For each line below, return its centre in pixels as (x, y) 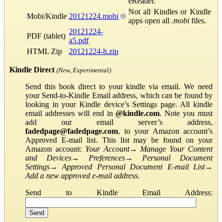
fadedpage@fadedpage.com (72, 131)
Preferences (107, 158)
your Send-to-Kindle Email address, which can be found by (119, 95)
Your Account (107, 149)
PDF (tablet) (46, 36)
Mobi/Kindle (47, 16)
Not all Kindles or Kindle (170, 11)
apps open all (150, 20)
